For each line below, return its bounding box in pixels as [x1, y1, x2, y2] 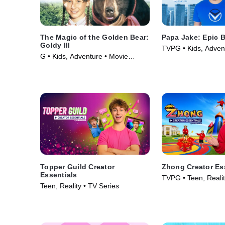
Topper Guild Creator [40, 162, 115, 171]
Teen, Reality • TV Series [40, 181, 119, 190]
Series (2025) [161, 54, 205, 63]
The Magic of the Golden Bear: [40, 33, 149, 42]
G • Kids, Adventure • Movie [40, 52, 128, 61]
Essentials [40, 170, 77, 179]
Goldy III [40, 41, 70, 50]
